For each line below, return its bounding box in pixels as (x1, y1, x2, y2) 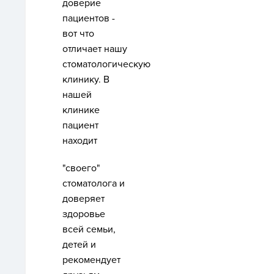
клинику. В (62, 73, 109, 86)
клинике (62, 104, 100, 116)
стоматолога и (62, 177, 125, 190)
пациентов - (62, 12, 115, 24)
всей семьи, (62, 223, 116, 235)
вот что (62, 28, 94, 40)
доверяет (62, 193, 105, 205)
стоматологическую (62, 58, 150, 70)
